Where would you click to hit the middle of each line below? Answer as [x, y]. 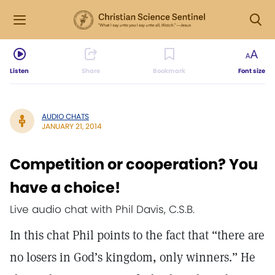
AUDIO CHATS [65, 116]
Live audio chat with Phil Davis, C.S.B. [102, 209]
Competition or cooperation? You [134, 164]
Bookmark [169, 71]
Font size [252, 71]
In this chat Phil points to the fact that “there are [137, 235]
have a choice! [65, 188]
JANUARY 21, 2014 [72, 126]
